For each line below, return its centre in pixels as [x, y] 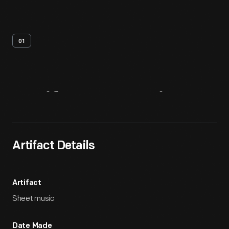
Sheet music [33, 199]
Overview [145, 104]
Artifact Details [53, 146]
